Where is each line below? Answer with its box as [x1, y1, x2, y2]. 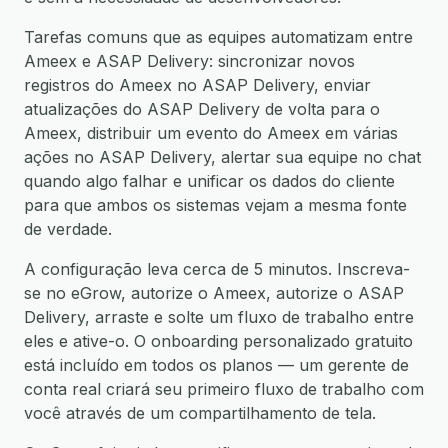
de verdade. [24, 219, 112, 239]
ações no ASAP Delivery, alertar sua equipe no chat [24, 147, 421, 167]
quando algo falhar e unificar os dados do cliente [24, 171, 395, 191]
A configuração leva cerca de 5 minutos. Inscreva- [24, 259, 410, 279]
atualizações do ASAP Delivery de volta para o [24, 99, 380, 119]
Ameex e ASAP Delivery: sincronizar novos [24, 51, 355, 71]
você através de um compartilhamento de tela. [24, 403, 376, 423]
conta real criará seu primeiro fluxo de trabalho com [24, 379, 424, 399]
